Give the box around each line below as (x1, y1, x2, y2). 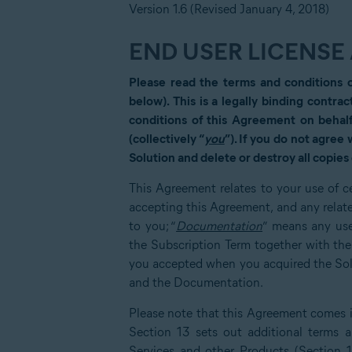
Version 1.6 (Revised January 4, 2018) (129, 2, 329, 16)
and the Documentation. (129, 275, 263, 290)
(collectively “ (129, 131, 204, 146)
